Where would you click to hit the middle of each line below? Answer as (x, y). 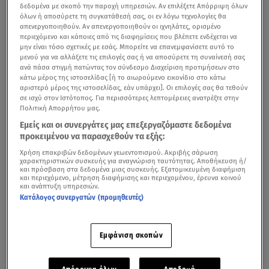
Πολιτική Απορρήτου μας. (60, 108)
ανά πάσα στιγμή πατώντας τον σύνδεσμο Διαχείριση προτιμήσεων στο (130, 67)
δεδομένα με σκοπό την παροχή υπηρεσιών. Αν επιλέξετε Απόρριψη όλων (134, 6)
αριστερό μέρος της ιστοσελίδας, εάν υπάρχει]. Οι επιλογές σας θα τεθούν (134, 87)
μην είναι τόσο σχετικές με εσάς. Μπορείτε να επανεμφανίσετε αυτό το (127, 47)
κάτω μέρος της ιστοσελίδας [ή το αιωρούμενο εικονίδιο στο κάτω (123, 77)
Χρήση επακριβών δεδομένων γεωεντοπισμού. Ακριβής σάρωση (119, 152)
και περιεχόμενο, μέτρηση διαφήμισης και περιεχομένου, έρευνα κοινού (131, 177)
